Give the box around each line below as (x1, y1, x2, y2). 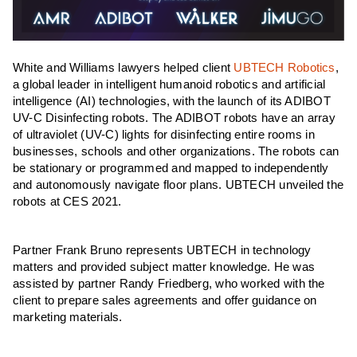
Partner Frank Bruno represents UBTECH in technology (13, 244, 312, 257)
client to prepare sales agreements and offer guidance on (13, 294, 317, 308)
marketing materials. (13, 311, 123, 324)
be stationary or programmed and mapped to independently (13, 162, 329, 175)
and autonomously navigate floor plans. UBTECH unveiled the (13, 178, 344, 192)
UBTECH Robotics (233, 61, 335, 75)
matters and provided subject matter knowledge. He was (13, 261, 315, 274)
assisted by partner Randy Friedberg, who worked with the (13, 277, 325, 291)
